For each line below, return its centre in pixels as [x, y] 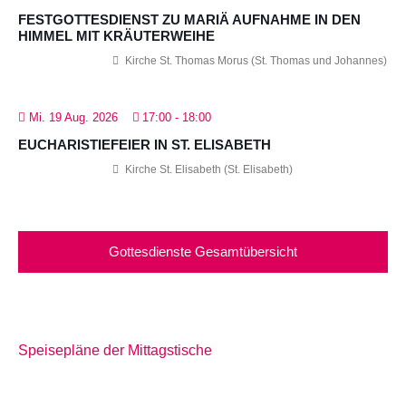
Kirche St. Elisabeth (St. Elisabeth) [208, 169]
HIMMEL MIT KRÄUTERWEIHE [116, 35]
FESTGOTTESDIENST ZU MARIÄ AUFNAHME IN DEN [189, 19]
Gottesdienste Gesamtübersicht [203, 251]
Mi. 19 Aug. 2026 [73, 117]
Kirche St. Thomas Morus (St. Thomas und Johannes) [255, 60]
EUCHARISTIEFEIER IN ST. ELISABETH [145, 144]
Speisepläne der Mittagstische [115, 350]
